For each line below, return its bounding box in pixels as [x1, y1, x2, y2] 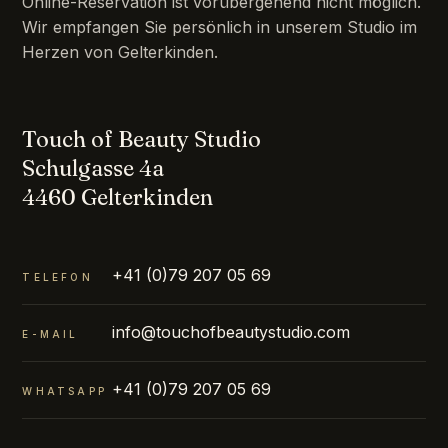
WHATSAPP [22, 385, 107, 398]
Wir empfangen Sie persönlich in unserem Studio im [22, 17, 418, 38]
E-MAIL [22, 328, 79, 341]
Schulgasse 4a [22, 154, 165, 183]
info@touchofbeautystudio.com [112, 322, 351, 343]
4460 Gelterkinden [22, 183, 214, 212]
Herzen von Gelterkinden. [22, 42, 219, 63]
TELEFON [22, 271, 93, 284]
